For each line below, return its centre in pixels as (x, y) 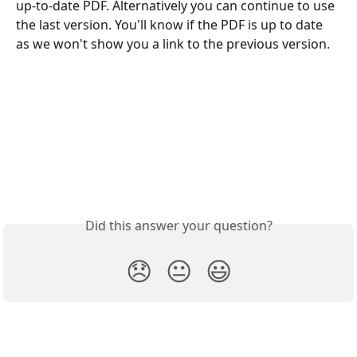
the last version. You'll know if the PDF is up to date (171, 25)
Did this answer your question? (178, 226)
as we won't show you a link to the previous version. (175, 44)
